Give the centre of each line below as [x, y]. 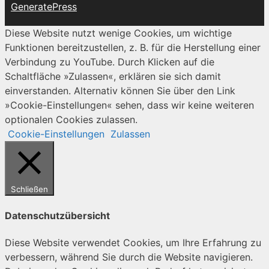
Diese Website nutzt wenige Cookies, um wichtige [118, 33]
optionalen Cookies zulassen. [71, 119]
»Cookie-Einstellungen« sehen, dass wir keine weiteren [129, 105]
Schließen [29, 189]
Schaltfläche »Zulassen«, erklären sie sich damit [113, 76]
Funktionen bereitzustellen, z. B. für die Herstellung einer [133, 47]
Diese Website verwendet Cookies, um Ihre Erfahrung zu [133, 243]
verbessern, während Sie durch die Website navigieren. [129, 257]
